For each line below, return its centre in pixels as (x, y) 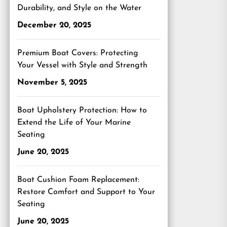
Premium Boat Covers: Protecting (78, 53)
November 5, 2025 (52, 83)
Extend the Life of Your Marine (74, 123)
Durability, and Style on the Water (79, 8)
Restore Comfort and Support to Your (86, 192)
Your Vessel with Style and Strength (82, 65)
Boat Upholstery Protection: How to (82, 110)
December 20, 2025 (54, 25)
